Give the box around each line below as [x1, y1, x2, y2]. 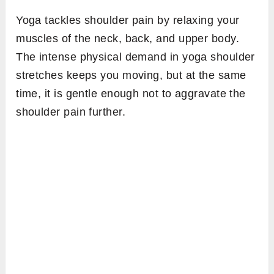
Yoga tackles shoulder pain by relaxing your [16, 14, 240, 27]
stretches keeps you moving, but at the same [16, 69, 246, 82]
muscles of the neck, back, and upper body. [16, 32, 240, 45]
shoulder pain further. [16, 106, 129, 119]
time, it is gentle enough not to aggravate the [16, 87, 246, 100]
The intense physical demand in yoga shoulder [16, 51, 255, 64]
